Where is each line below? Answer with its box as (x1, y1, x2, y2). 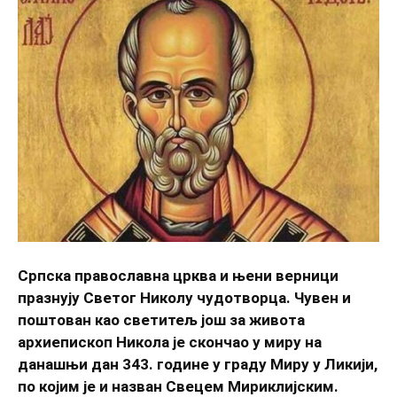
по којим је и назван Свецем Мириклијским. (18, 377, 339, 395)
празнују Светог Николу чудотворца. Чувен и (18, 288, 351, 307)
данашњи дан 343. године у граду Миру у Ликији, (18, 354, 378, 373)
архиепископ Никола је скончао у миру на (18, 332, 322, 351)
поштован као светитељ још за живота (18, 310, 305, 329)
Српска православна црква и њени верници (18, 266, 339, 284)
